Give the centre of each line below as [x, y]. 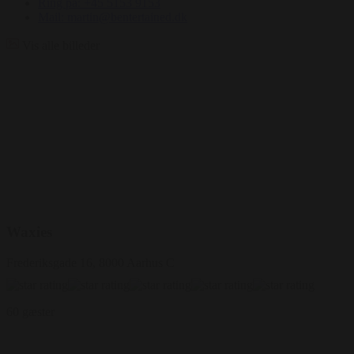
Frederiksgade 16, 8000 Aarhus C [90, 263]
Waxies [29, 232]
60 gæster [30, 312]
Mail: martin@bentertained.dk [113, 17]
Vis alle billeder [61, 45]
